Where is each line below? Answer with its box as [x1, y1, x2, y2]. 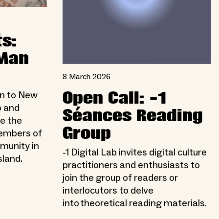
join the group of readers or [63, 171, 178, 184]
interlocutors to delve [63, 184, 153, 197]
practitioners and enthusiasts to [63, 158, 200, 172]
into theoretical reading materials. [63, 197, 207, 210]
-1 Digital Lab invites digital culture [63, 146, 207, 159]
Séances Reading [63, 106, 203, 125]
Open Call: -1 [63, 88, 166, 108]
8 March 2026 [63, 71, 110, 82]
